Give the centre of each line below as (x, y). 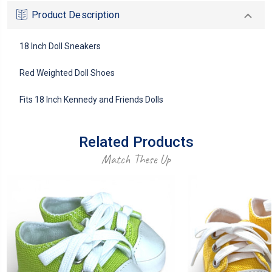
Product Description (76, 15)
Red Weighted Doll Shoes (67, 73)
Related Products (136, 142)
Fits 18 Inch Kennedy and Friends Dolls (91, 99)
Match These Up (136, 159)
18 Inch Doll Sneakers (60, 46)
